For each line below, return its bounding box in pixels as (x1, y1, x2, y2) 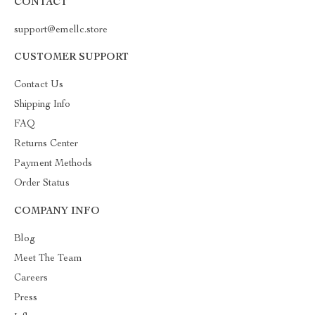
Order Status (14, 178, 70, 188)
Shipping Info (14, 99, 70, 110)
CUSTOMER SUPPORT (14, 52, 129, 63)
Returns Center (14, 139, 78, 149)
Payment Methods (14, 158, 92, 169)
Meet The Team (14, 253, 82, 264)
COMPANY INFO (14, 206, 100, 217)
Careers (14, 273, 48, 283)
